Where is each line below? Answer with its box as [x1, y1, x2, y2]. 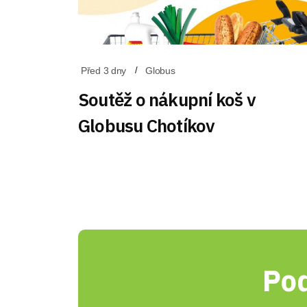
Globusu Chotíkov [78, 114, 215, 137]
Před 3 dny [81, 65, 127, 76]
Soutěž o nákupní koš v [78, 88, 256, 111]
